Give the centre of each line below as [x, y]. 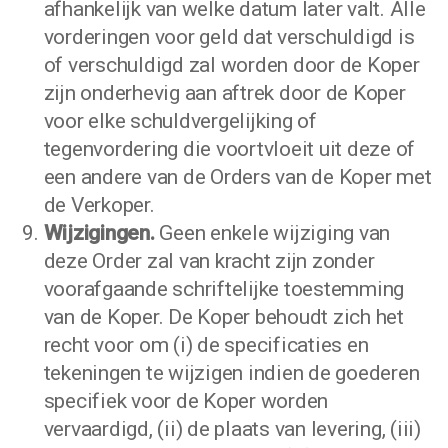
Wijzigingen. [101, 233]
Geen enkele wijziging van [275, 233]
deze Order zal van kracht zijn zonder [209, 261]
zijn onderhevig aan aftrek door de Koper [224, 93]
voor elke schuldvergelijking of [180, 121]
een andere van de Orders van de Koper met [237, 177]
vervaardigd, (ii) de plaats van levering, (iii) [232, 429]
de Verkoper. [99, 205]
